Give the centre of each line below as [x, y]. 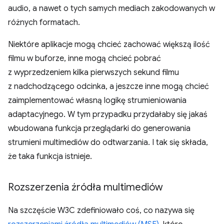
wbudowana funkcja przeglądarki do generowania [99, 128]
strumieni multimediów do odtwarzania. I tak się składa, [108, 142]
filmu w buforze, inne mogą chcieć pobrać [84, 58]
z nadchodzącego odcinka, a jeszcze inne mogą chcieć [108, 86]
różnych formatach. [44, 22]
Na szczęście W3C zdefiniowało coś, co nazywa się [101, 210]
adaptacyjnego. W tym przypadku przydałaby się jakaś [108, 114]
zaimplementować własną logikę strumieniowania [97, 100]
